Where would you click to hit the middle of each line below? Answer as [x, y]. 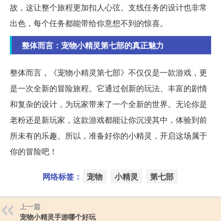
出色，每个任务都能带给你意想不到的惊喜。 [89, 23]
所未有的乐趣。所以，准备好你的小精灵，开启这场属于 [109, 135]
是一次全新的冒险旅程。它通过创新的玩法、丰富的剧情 [109, 88]
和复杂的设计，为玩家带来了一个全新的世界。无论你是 [109, 104]
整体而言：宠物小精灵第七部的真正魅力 [93, 45]
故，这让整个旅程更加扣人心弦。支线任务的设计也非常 [109, 7]
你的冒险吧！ [34, 151]
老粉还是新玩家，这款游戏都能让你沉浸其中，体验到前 [109, 119]
